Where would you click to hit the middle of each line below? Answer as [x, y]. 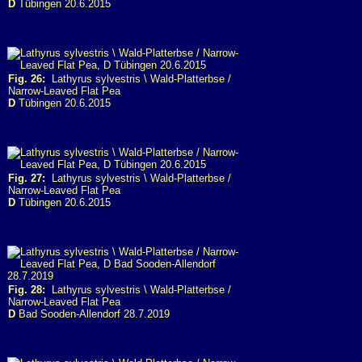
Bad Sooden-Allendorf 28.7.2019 [93, 314]
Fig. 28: [27, 290]
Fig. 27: [27, 178]
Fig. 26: [27, 79]
